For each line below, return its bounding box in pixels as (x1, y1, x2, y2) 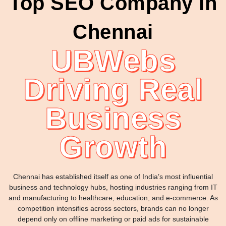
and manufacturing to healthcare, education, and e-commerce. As (8, 193, 218, 202)
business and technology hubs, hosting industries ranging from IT (9, 183, 217, 191)
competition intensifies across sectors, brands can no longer (17, 204, 209, 212)
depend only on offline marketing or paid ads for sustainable (17, 214, 209, 223)
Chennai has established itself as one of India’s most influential (13, 172, 213, 181)
